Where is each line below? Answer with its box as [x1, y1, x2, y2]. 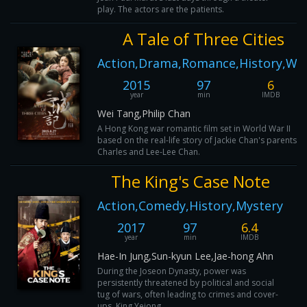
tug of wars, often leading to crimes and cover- [97, 288, 278, 300]
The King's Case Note [110, 170, 270, 193]
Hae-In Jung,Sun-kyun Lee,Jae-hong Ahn [97, 249, 273, 262]
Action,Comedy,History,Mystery [97, 197, 283, 214]
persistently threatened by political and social [97, 277, 274, 288]
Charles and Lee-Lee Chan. [97, 146, 200, 158]
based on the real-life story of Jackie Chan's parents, [97, 134, 299, 146]
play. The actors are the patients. [97, 3, 224, 15]
